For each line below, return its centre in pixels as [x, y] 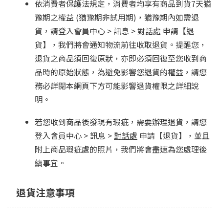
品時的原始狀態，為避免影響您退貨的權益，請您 [121, 72]
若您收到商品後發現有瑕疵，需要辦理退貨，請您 [121, 122]
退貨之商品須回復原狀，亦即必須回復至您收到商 [121, 58]
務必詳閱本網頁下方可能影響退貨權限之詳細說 [117, 86]
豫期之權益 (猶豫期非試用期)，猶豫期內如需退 [117, 17]
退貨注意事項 [45, 193]
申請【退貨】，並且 [174, 136]
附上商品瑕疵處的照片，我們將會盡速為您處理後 [121, 149]
